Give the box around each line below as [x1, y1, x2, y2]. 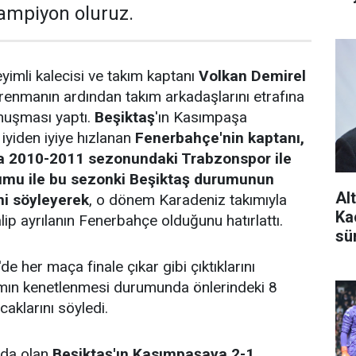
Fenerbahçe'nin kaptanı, [135, 129, 304, 147]
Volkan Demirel [199, 67, 306, 85]
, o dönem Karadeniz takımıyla [89, 191, 287, 209]
